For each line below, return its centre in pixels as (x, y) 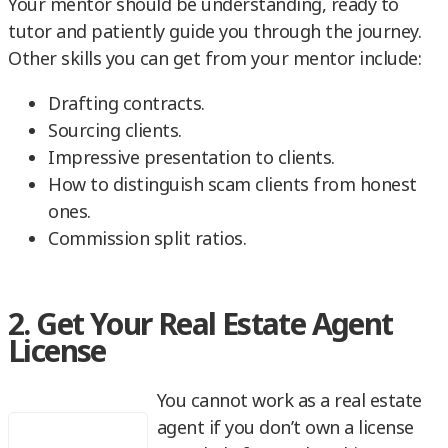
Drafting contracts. (126, 103)
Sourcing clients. (115, 130)
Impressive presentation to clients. (191, 157)
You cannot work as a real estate (289, 400)
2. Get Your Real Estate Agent (200, 324)
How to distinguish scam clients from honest (232, 184)
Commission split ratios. (147, 238)
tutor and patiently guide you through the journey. (214, 31)
